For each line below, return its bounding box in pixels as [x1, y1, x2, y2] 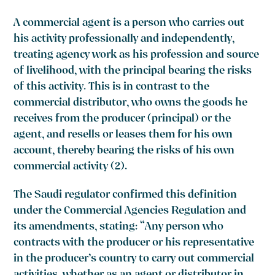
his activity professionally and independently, [14, 31, 235, 48]
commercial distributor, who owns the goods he [14, 95, 248, 112]
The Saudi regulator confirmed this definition [14, 187, 238, 204]
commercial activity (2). [14, 159, 128, 176]
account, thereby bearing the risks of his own [14, 143, 235, 160]
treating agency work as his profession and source [14, 47, 260, 64]
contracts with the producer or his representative [14, 235, 255, 252]
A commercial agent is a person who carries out [14, 15, 245, 33]
